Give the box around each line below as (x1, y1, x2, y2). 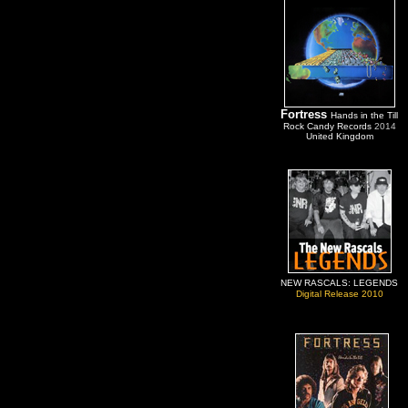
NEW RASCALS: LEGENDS (280, 278, 398, 288)
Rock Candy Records (282, 121, 374, 131)
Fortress (280, 107, 331, 121)
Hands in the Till (331, 110, 398, 120)
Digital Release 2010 (295, 289, 383, 299)
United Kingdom (305, 131, 373, 141)
